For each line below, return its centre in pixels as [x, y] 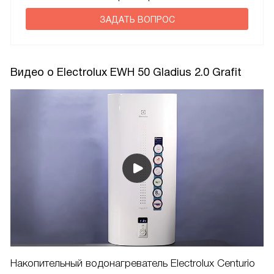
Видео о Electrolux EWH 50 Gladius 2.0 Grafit [126, 72]
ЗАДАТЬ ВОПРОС [137, 20]
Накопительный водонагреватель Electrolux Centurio [133, 264]
